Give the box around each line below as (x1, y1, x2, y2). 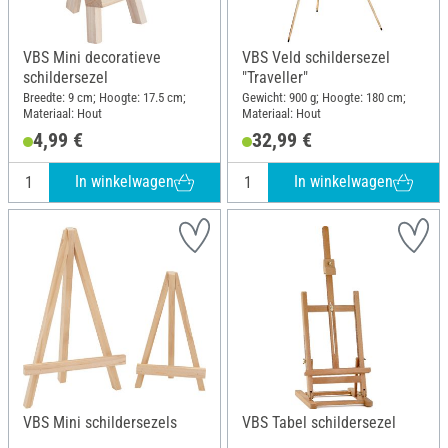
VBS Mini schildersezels (23, 412, 177, 432)
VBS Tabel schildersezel (242, 412, 396, 432)
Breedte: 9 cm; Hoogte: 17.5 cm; (23, 89, 186, 105)
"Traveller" (242, 68, 308, 87)
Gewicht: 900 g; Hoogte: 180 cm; (242, 89, 406, 105)
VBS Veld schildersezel (242, 48, 390, 67)
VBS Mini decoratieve (23, 48, 161, 67)
